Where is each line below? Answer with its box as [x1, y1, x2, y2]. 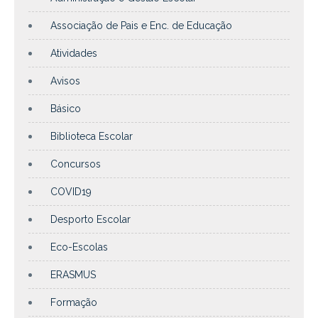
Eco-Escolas [50, 241, 108, 253]
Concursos [50, 158, 101, 170]
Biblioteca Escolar [50, 130, 133, 142]
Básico [50, 102, 81, 114]
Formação [50, 296, 97, 308]
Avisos [50, 75, 80, 87]
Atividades [50, 47, 97, 59]
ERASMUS [50, 268, 96, 280]
